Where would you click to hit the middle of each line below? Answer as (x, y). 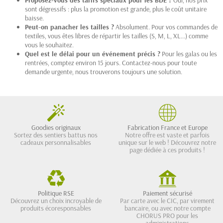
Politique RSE (56, 193)
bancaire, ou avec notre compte (167, 208)
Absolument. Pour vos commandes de (166, 27)
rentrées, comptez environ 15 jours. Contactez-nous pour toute (111, 62)
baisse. (34, 18)
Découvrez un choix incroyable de (56, 200)
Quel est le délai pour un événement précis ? (93, 54)
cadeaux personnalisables (56, 142)
